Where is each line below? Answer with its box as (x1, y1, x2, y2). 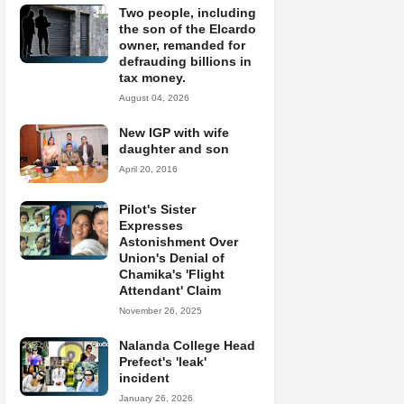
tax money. (119, 70, 186, 85)
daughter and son (119, 142, 229, 156)
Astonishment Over (119, 234, 238, 249)
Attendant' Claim (119, 283, 221, 298)
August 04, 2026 (119, 93, 189, 103)
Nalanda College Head (119, 338, 255, 353)
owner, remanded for (119, 38, 245, 52)
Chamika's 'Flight (119, 267, 225, 281)
